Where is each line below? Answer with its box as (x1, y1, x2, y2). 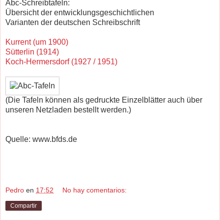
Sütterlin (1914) (5, 47, 59, 56)
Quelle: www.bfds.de (5, 135, 77, 143)
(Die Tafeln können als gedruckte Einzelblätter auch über (5, 95, 202, 104)
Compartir (10, 202, 37, 209)
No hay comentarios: (62, 186, 127, 194)
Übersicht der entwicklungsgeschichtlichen (5, 8, 154, 17)
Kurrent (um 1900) (5, 37, 68, 46)
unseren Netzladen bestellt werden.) (5, 105, 133, 114)
